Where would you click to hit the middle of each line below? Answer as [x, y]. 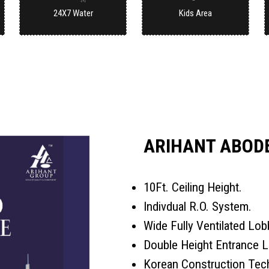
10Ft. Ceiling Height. [193, 187]
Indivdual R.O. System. [198, 206]
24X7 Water [73, 13]
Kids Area [196, 13]
